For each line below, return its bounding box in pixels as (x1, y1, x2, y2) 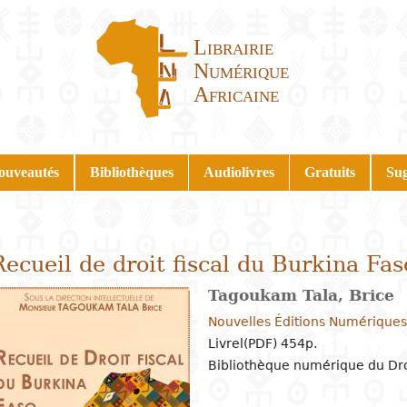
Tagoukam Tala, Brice (207, 285, 394, 304)
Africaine (194, 83, 280, 107)
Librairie (194, 35, 274, 60)
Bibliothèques (89, 164, 174, 180)
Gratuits (304, 164, 356, 180)
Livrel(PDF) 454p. (207, 335, 317, 351)
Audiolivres (203, 164, 274, 180)
